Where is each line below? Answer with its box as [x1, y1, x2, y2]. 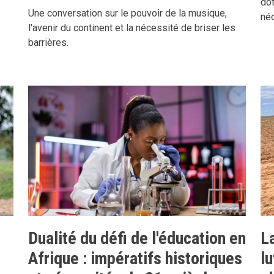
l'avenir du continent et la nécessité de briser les [28, 21, 235, 34]
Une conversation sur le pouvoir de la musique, [28, 7, 227, 19]
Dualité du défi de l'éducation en [28, 228, 246, 248]
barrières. [28, 36, 68, 48]
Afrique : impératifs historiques [28, 248, 242, 268]
